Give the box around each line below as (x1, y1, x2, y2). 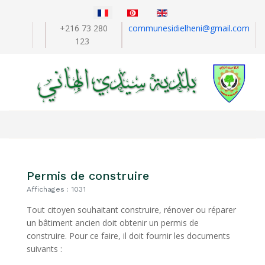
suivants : (27, 243, 62, 255)
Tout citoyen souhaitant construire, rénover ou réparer (27, 204, 236, 216)
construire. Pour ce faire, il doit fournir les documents (27, 230, 230, 242)
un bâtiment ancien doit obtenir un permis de (27, 217, 199, 229)
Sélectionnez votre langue (8, 3, 107, 14)
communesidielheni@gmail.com (128, 22, 250, 34)
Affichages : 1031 (27, 185, 86, 194)
